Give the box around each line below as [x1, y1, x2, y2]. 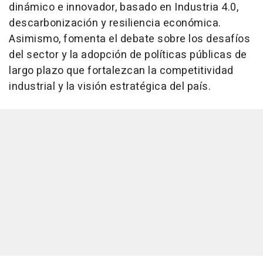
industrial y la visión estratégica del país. [9, 78, 211, 95]
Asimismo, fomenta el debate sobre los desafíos [9, 31, 250, 47]
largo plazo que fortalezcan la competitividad [9, 62, 234, 79]
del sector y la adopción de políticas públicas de [9, 46, 247, 63]
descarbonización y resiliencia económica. [9, 15, 221, 31]
